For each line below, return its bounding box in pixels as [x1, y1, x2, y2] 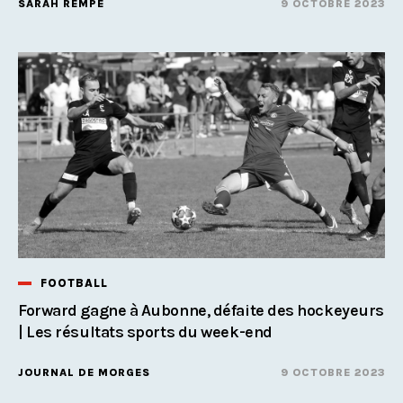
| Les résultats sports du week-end [18, 321, 273, 342]
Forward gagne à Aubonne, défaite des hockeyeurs [18, 300, 384, 320]
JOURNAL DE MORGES [18, 365, 150, 379]
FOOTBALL [40, 275, 108, 290]
